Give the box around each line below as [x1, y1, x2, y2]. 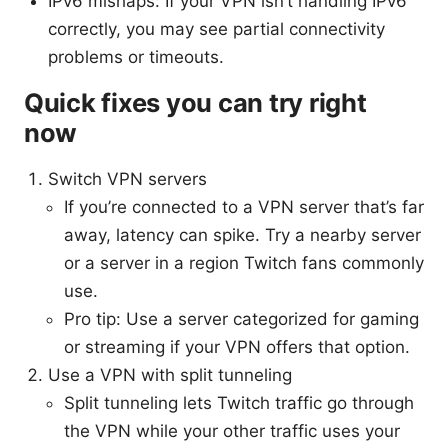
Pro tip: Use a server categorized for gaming [64, 309, 419, 330]
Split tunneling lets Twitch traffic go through [64, 393, 414, 414]
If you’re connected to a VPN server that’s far [64, 197, 424, 218]
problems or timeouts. [48, 47, 224, 68]
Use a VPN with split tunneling [48, 365, 292, 386]
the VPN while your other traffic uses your [64, 421, 400, 442]
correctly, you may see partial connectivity [48, 19, 385, 40]
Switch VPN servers [48, 169, 207, 190]
